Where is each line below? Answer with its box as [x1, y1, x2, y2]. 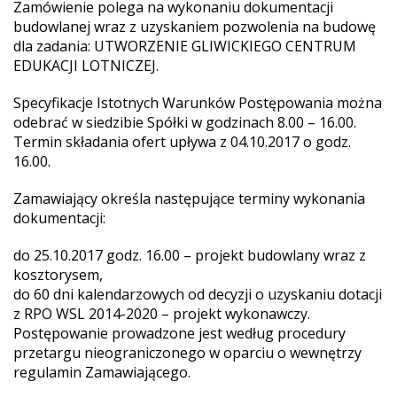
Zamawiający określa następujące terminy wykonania [13, 189, 365, 208]
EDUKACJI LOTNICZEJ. [13, 56, 159, 75]
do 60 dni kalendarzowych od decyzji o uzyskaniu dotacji [13, 284, 382, 304]
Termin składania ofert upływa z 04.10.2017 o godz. [13, 132, 351, 152]
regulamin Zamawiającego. [13, 362, 191, 382]
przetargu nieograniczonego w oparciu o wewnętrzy [13, 343, 362, 362]
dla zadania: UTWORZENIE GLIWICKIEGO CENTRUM [13, 36, 356, 56]
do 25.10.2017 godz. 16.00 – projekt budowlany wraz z [13, 245, 366, 265]
